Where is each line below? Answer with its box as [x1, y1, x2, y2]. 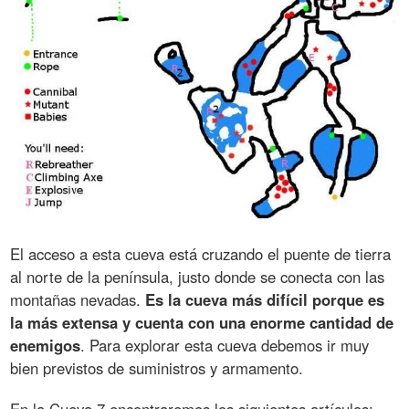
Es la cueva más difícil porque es [145, 288, 385, 310]
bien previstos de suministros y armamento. [10, 356, 304, 379]
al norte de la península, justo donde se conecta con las [10, 265, 385, 288]
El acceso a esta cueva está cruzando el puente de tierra [10, 242, 392, 265]
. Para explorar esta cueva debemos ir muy [80, 333, 370, 356]
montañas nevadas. [10, 288, 146, 310]
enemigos [10, 333, 81, 356]
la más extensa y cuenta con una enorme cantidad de [10, 310, 394, 333]
